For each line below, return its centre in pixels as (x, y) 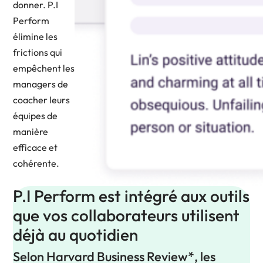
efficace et (35, 147)
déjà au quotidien (75, 234)
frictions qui (38, 52)
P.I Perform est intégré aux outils (131, 195)
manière (31, 131)
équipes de (35, 115)
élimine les (35, 36)
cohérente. (36, 163)
